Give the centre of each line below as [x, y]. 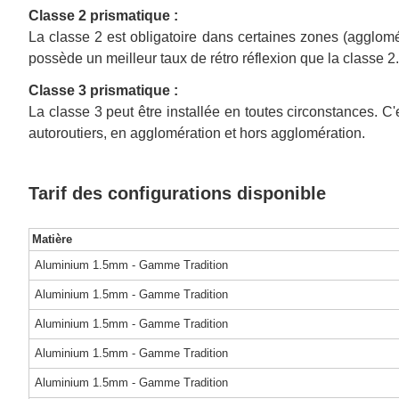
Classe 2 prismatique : [103, 15]
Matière [52, 239]
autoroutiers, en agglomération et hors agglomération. [197, 133]
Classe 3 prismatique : [103, 90]
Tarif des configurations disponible [177, 193]
